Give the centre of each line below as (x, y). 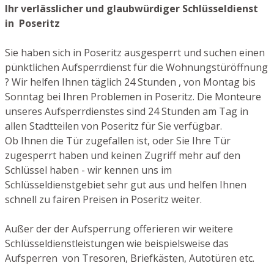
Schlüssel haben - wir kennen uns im (88, 170)
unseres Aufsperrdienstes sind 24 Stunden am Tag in (127, 111)
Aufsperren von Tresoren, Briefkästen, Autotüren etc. (130, 258)
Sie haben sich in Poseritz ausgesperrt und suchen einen (135, 52)
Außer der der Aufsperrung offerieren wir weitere (119, 228)
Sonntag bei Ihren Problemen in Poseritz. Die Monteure (133, 96)
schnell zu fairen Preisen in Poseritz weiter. (103, 199)
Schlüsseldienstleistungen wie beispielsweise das (117, 243)
